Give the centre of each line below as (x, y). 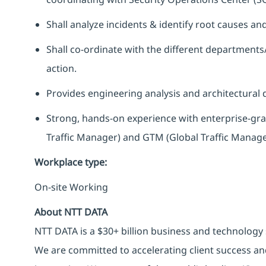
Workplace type (69, 162)
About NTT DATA (71, 212)
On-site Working (71, 187)
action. (61, 68)
